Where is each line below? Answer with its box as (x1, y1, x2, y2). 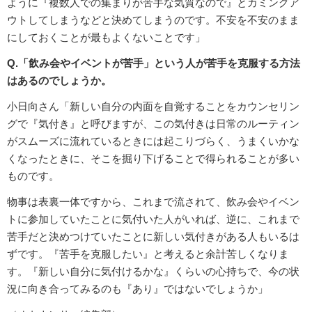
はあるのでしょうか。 (7, 74, 111, 86)
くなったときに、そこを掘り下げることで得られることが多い (7, 152, 299, 164)
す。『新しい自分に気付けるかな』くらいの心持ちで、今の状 (7, 265, 299, 277)
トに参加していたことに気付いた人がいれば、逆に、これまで (7, 212, 299, 225)
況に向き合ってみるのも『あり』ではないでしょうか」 (7, 282, 268, 295)
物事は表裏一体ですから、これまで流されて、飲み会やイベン (7, 195, 299, 208)
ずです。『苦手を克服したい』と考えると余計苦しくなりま (7, 247, 289, 260)
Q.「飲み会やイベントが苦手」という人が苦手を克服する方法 (7, 56, 300, 69)
